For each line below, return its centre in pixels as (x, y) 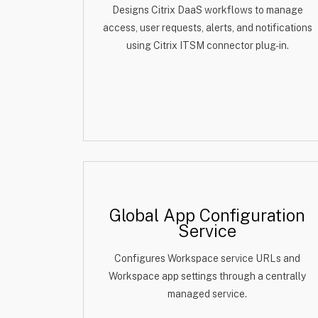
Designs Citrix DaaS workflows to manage (207, 10)
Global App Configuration (207, 215)
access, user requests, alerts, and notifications (207, 28)
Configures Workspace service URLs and (207, 258)
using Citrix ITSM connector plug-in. (207, 45)
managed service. (207, 294)
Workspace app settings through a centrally (207, 276)
